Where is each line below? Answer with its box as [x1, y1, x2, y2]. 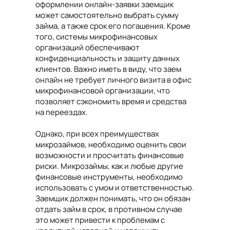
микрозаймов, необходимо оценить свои [35, 139, 186, 150]
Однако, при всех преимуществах [35, 128, 159, 140]
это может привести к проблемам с [35, 215, 165, 226]
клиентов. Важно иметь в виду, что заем [35, 64, 181, 75]
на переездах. [35, 107, 88, 118]
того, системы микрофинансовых [35, 31, 158, 43]
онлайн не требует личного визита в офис [35, 74, 191, 86]
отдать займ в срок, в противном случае [35, 204, 182, 215]
